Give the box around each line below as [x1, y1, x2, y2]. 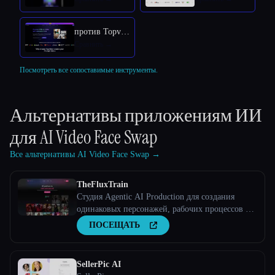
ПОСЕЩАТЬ [89, 220, 140, 230]
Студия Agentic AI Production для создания [77, 192, 234, 202]
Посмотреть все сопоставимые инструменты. [20, 66, 158, 75]
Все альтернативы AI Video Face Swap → [10, 150, 160, 160]
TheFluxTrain [77, 180, 128, 190]
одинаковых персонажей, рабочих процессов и [77, 204, 250, 214]
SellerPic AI [77, 260, 121, 269]
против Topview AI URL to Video [121, 27, 130, 37]
